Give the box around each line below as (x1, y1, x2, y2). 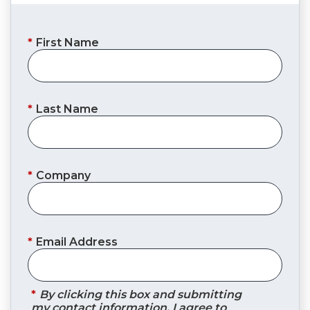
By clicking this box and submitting (39, 288, 241, 302)
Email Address (36, 235, 118, 248)
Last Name (36, 102, 98, 116)
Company (36, 168, 91, 182)
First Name (36, 35, 99, 49)
